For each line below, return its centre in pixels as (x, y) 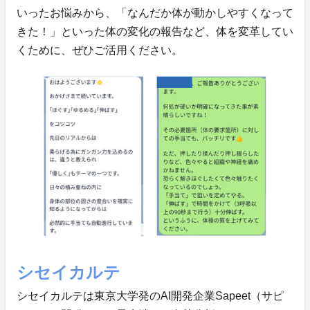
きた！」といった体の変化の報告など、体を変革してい (155, 32)
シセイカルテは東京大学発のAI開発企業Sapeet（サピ (150, 295)
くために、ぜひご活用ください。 (100, 51)
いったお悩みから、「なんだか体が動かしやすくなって (155, 13)
